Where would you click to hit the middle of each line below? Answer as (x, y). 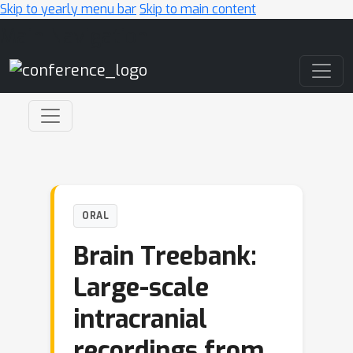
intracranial (140, 319)
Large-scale (141, 288)
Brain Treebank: (165, 256)
